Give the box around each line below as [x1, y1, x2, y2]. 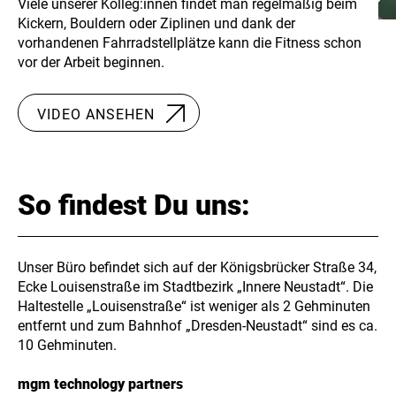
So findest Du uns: [18, 188, 251, 223]
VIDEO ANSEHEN [37, 105, 156, 123]
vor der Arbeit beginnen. [18, 54, 165, 72]
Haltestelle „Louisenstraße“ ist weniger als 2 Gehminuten [18, 298, 371, 316]
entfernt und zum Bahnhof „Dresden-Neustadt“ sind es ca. [18, 317, 378, 335]
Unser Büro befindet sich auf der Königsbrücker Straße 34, [18, 259, 377, 277]
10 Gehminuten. [18, 337, 118, 354]
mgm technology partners [18, 376, 184, 393]
